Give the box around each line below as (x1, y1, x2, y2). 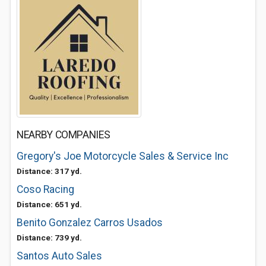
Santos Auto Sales (17, 250, 102, 262)
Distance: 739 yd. (17, 233, 82, 242)
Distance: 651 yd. (17, 199, 82, 209)
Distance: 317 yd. (17, 166, 82, 176)
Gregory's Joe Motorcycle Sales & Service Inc (17, 150, 229, 162)
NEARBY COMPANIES (17, 129, 110, 141)
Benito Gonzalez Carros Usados (17, 217, 163, 229)
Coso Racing (17, 183, 74, 195)
